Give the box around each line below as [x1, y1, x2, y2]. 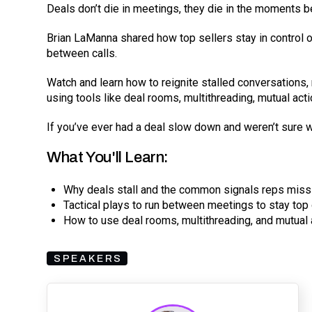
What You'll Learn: [47, 148, 169, 166]
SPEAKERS [53, 253, 123, 264]
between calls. [47, 46, 118, 60]
